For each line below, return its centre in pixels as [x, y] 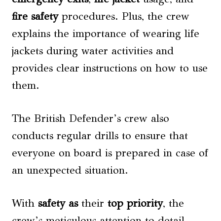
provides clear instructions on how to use [110, 68]
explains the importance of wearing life [106, 34]
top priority [135, 203]
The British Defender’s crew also [91, 118]
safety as [58, 203]
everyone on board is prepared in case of [110, 153]
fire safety [35, 16]
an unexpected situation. [70, 170]
